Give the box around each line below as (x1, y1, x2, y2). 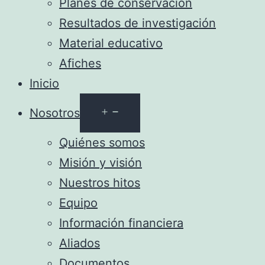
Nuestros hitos (59, 176, 140, 190)
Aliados (59, 236, 100, 250)
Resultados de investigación (59, 16, 216, 30)
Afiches (59, 56, 101, 70)
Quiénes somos (59, 135, 145, 150)
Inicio (30, 76, 59, 91)
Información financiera (59, 216, 183, 230)
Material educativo (59, 36, 163, 50)
